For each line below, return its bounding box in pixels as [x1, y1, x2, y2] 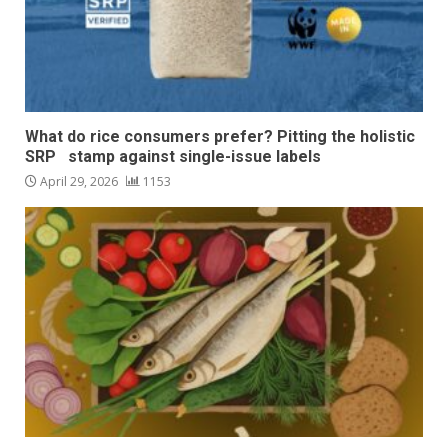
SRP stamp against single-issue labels [25, 146, 325, 166]
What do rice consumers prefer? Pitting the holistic [25, 126, 415, 146]
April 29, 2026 [37, 172, 121, 190]
